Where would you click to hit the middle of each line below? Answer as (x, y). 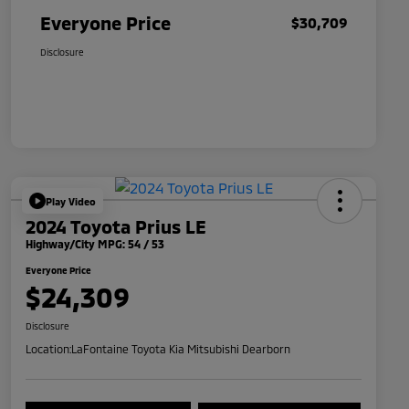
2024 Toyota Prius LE (116, 227)
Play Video (71, 201)
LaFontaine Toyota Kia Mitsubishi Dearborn (181, 349)
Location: (48, 349)
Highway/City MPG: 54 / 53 (95, 244)
